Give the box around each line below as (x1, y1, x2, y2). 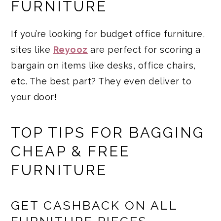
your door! (11, 92, 57, 103)
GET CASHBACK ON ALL (11, 198, 178, 213)
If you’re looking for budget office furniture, (11, 29, 205, 39)
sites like (11, 44, 53, 55)
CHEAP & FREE (11, 143, 130, 160)
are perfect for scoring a (87, 44, 201, 55)
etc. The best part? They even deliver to (11, 76, 192, 87)
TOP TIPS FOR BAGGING (11, 124, 205, 142)
